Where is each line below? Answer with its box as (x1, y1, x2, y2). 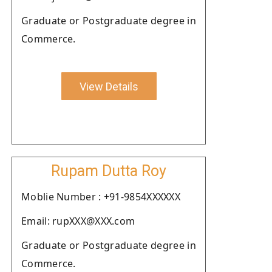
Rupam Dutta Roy (51, 162, 166, 180)
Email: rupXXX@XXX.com (21, 214, 135, 228)
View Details (79, 80, 138, 93)
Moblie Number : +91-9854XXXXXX (21, 190, 180, 203)
